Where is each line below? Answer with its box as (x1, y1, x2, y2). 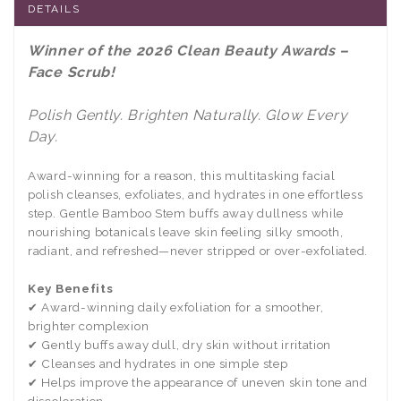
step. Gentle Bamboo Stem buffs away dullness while (28, 205, 345, 220)
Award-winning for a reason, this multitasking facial (28, 167, 336, 183)
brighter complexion (28, 318, 149, 333)
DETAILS (28, 2, 81, 15)
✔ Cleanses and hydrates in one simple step (28, 355, 288, 371)
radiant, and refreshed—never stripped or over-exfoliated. (28, 243, 368, 258)
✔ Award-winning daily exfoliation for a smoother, (28, 299, 324, 314)
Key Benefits (28, 280, 114, 295)
